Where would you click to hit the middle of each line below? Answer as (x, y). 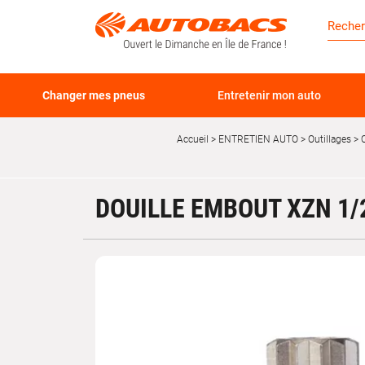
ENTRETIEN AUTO (257, 139)
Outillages (330, 139)
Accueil (193, 139)
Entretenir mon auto (269, 95)
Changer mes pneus (94, 95)
